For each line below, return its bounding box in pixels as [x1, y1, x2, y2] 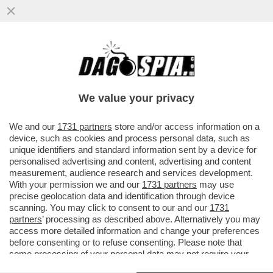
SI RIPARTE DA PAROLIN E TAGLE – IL [6, 54, 231, 68]
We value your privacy [79, 92, 194, 104]
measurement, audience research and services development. [9, 168, 253, 178]
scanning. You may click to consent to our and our [9, 202, 210, 213]
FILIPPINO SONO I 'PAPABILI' [6, 80, 177, 94]
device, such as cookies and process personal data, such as [9, 133, 250, 143]
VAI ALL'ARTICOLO [24, 105, 111, 116]
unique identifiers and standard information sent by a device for [9, 144, 257, 155]
